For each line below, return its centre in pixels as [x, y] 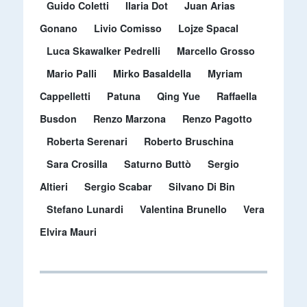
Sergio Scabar [118, 186]
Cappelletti [65, 96]
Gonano [58, 28]
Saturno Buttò [157, 163]
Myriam [225, 73]
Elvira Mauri [68, 231]
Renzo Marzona [129, 118]
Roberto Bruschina [188, 141]
